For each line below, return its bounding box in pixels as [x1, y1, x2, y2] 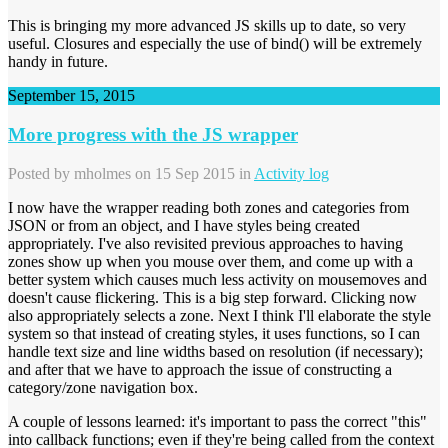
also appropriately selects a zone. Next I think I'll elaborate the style [8, 306, 431, 324]
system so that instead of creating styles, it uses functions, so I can [8, 324, 420, 342]
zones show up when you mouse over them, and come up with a [8, 252, 413, 270]
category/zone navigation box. [8, 378, 198, 396]
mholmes [74, 164, 131, 182]
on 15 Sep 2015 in [131, 164, 254, 182]
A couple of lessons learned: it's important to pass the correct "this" [8, 412, 427, 430]
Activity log [254, 164, 329, 182]
